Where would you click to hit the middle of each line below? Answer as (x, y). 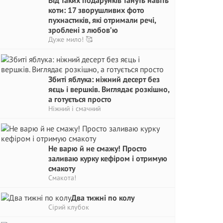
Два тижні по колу (103, 198)
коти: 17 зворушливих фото (96, 10)
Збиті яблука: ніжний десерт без (104, 79)
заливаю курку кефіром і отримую (108, 158)
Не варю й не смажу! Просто (98, 148)
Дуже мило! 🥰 (70, 39)
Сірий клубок (69, 207)
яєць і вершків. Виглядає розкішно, (109, 89)
